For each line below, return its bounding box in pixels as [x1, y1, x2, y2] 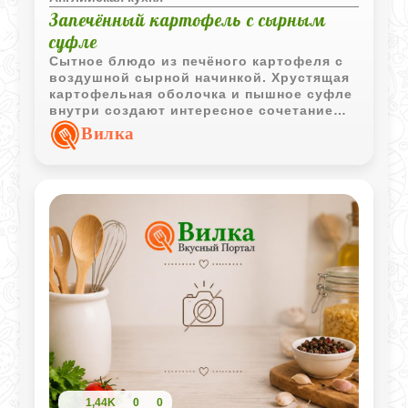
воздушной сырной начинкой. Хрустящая [49, 69, 351, 85]
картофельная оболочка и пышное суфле [49, 86, 353, 101]
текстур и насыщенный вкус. [49, 118, 260, 134]
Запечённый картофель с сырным [49, 8, 327, 31]
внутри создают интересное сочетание [49, 102, 334, 117]
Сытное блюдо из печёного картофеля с [49, 53, 344, 68]
